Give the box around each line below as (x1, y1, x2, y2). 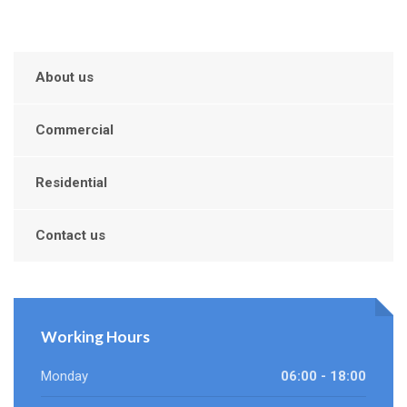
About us (35, 69, 94, 86)
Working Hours (41, 327, 150, 347)
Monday (41, 368, 88, 385)
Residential (35, 174, 107, 192)
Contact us (35, 227, 105, 244)
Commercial (35, 122, 114, 139)
